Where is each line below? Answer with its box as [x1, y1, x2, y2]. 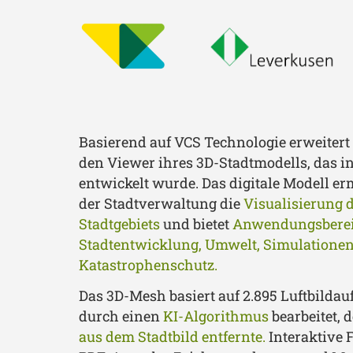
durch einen [79, 306, 163, 325]
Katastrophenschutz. [79, 255, 217, 274]
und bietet [160, 214, 232, 233]
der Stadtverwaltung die [79, 194, 243, 213]
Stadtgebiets [79, 214, 160, 233]
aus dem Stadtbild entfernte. [79, 326, 266, 346]
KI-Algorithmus [163, 306, 269, 325]
